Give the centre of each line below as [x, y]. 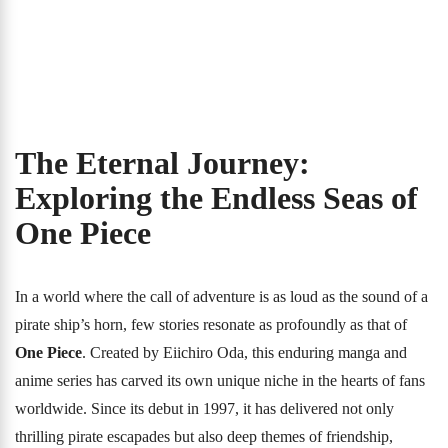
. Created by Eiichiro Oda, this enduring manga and [244, 352]
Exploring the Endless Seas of [216, 198]
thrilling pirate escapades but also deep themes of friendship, [204, 436]
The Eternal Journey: [162, 163]
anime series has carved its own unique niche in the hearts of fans [220, 380]
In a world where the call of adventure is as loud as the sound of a [221, 296]
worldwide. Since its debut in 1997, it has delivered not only [204, 408]
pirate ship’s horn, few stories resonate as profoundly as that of [211, 324]
